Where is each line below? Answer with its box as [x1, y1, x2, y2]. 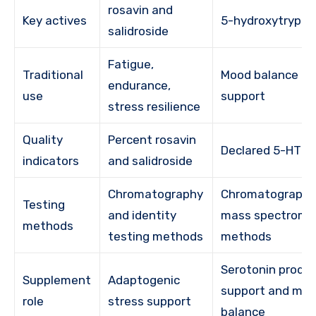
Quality [23, 133, 63, 147]
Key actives [23, 13, 87, 28]
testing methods [108, 229, 204, 244]
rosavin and [108, 3, 174, 18]
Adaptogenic [108, 273, 181, 288]
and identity [108, 208, 177, 223]
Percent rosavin [108, 133, 197, 147]
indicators [23, 154, 80, 169]
